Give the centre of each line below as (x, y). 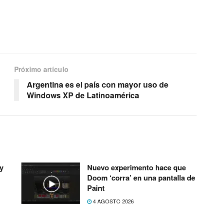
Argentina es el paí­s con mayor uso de (98, 84)
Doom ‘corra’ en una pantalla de (141, 177)
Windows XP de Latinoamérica (83, 95)
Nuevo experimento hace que (136, 167)
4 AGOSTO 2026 (113, 201)
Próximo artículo (41, 69)
